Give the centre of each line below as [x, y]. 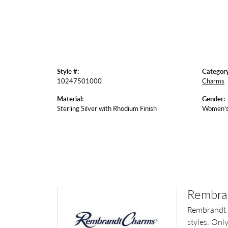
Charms [213, 81]
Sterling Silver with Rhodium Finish [107, 109]
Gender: [213, 99]
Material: [70, 99]
